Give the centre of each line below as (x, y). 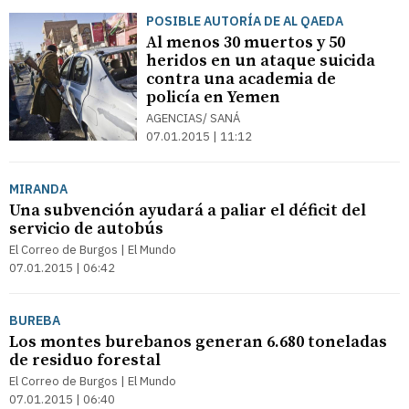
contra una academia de (241, 79)
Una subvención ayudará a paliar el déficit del (188, 210)
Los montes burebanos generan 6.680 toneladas (198, 342)
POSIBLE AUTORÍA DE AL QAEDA (245, 21)
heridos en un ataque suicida (261, 61)
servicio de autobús (86, 229)
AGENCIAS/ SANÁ (193, 118)
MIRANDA (38, 189)
